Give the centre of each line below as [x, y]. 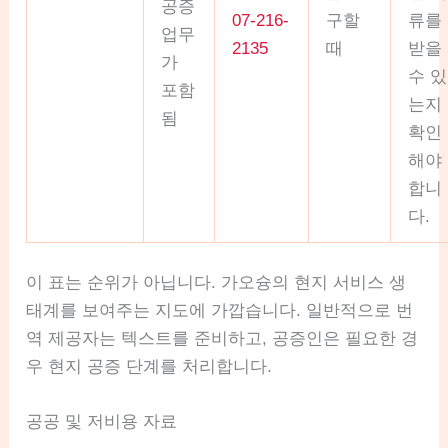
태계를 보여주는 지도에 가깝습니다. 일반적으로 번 [220, 310]
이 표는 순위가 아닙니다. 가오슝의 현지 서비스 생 [216, 282]
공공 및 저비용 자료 [102, 421]
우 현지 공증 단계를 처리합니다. [149, 366]
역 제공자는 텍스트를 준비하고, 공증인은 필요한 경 [222, 338]
